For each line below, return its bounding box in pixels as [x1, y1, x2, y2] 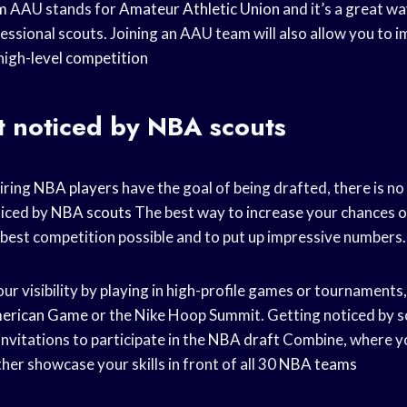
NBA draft [208, 329, 280, 349]
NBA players [34, 177, 119, 197]
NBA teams [279, 353, 357, 373]
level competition [31, 47, 148, 67]
